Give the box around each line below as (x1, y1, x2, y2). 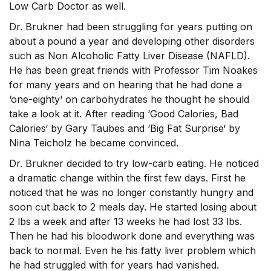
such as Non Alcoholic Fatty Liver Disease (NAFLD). (9, 50, 250, 62)
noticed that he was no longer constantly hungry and (9, 186, 253, 198)
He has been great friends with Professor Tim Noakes (9, 64, 258, 76)
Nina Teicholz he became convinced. (9, 137, 178, 149)
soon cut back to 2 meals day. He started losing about (9, 201, 256, 213)
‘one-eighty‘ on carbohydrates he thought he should (9, 93, 249, 105)
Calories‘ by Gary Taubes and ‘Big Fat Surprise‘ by (9, 122, 240, 134)
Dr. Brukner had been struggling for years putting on (9, 21, 252, 33)
